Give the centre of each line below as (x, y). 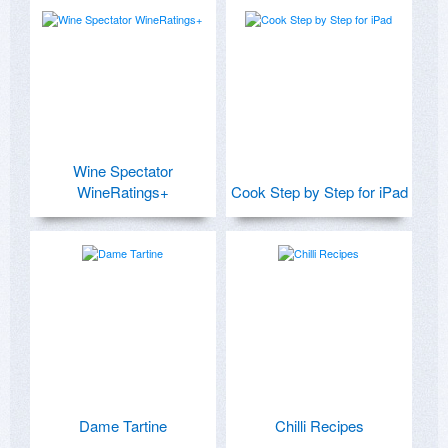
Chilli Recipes (319, 425)
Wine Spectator (123, 170)
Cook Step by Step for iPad (319, 191)
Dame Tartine (123, 425)
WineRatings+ (123, 191)
